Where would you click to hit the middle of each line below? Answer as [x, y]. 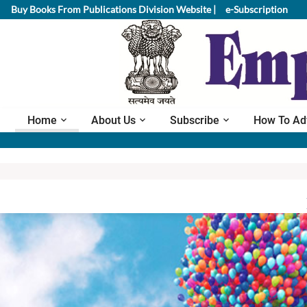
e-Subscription [258, 9]
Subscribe [195, 120]
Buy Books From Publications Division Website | [113, 9]
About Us [113, 120]
